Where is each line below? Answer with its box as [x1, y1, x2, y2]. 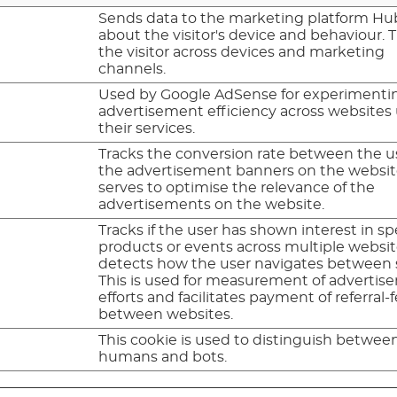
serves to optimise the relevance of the [98, 180, 376, 195]
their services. [98, 121, 196, 136]
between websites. [98, 307, 234, 322]
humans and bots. [98, 349, 228, 364]
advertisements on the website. [98, 197, 325, 212]
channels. [98, 61, 167, 76]
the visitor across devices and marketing [98, 44, 385, 59]
